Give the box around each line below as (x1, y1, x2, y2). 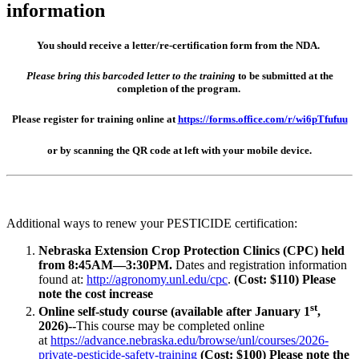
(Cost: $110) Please (234, 272, 336, 286)
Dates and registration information (175, 257, 347, 272)
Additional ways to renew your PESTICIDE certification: (6, 216, 301, 230)
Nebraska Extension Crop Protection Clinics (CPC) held (38, 243, 345, 257)
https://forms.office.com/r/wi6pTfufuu (177, 113, 348, 126)
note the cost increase (38, 286, 153, 301)
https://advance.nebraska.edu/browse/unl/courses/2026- (50, 333, 329, 348)
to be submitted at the (235, 70, 333, 83)
